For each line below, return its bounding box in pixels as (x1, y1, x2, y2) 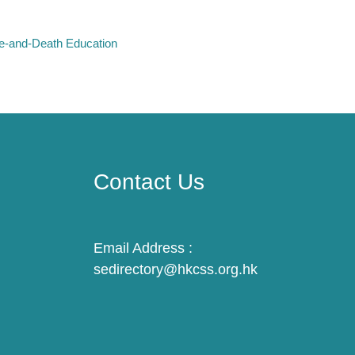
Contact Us (94, 170, 204, 195)
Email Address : (94, 240, 193, 257)
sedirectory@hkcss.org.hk (94, 261, 258, 278)
